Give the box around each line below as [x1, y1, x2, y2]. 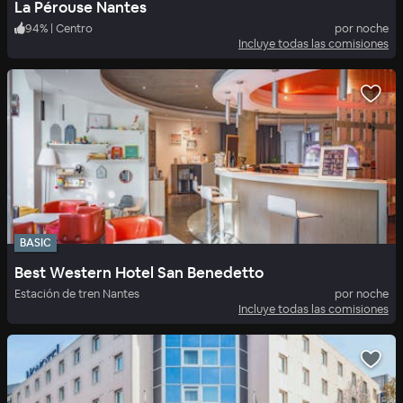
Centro [56, 20, 93, 36]
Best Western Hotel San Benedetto [14, 263, 264, 283]
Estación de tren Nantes [14, 286, 139, 302]
